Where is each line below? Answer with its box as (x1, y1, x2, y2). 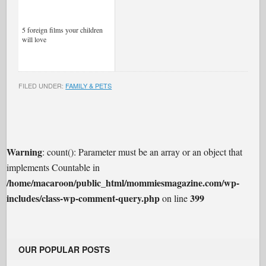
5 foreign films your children (22, 25, 103, 34)
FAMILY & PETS (65, 81, 112, 90)
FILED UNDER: (18, 81, 66, 90)
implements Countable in (7, 161, 100, 173)
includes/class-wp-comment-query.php (7, 191, 160, 205)
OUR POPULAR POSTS (18, 243, 110, 255)
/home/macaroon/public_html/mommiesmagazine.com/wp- (7, 176, 240, 189)
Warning (7, 145, 43, 159)
